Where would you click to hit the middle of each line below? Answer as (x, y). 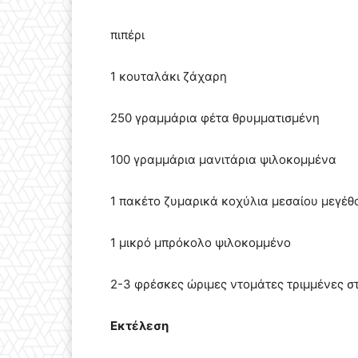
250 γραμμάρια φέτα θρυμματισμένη (215, 118)
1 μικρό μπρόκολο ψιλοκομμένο (201, 243)
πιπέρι (127, 35)
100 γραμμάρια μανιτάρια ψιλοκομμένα (223, 160)
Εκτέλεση (139, 326)
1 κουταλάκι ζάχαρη (169, 77)
